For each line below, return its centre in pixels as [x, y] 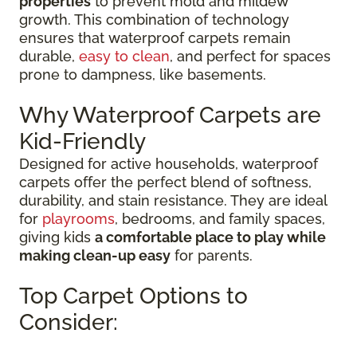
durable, [49, 57]
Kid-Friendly [82, 142]
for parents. [212, 256]
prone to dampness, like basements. [143, 75]
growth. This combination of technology [154, 20]
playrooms [78, 219]
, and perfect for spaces [250, 57]
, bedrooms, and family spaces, [220, 219]
